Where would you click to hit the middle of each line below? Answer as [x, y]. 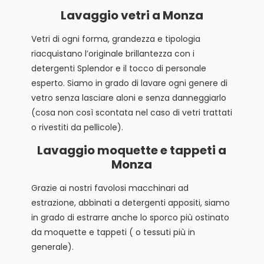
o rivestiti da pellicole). [77, 128]
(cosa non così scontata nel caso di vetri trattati [131, 113]
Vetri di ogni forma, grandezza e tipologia [115, 39]
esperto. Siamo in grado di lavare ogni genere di [129, 83]
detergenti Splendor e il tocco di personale [118, 69]
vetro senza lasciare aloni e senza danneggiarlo [128, 98]
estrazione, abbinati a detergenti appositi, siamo [130, 203]
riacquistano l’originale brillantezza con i [113, 54]
